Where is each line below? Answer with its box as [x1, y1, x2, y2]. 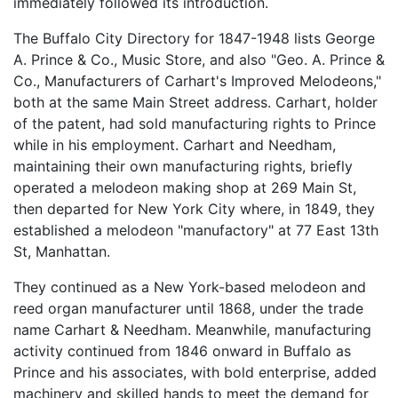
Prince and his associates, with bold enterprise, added [13, 363, 377, 382]
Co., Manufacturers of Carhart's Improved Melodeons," [13, 72, 381, 91]
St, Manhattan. [13, 243, 110, 261]
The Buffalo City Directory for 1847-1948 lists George [13, 29, 375, 48]
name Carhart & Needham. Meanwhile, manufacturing [13, 321, 371, 339]
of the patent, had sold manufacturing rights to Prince [13, 115, 376, 133]
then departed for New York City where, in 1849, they [13, 200, 375, 219]
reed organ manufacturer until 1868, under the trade [13, 299, 363, 318]
